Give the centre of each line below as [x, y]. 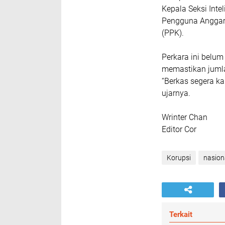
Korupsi [179, 158]
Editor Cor [180, 129]
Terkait [181, 214]
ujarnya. [176, 93]
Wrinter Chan [185, 117]
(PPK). [173, 33]
